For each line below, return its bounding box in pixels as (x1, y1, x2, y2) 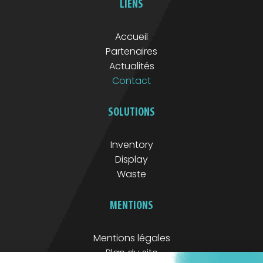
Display (115, 152, 148, 166)
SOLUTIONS (108, 106, 155, 119)
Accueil (115, 29, 148, 43)
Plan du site (105, 245, 158, 259)
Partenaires (106, 44, 157, 58)
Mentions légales (93, 231, 170, 245)
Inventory (110, 137, 153, 151)
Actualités (109, 59, 154, 73)
